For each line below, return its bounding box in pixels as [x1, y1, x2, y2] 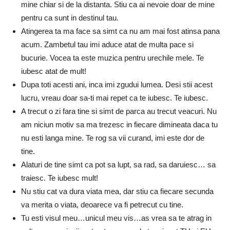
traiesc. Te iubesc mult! [21, 173, 98, 182]
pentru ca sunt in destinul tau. [21, 13, 119, 22]
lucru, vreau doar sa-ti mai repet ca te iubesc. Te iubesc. [21, 93, 208, 102]
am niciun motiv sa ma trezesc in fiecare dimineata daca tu [21, 120, 218, 129]
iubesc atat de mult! [21, 66, 86, 75]
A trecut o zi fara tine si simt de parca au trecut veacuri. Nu [21, 106, 217, 116]
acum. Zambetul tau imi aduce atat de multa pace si [21, 40, 194, 49]
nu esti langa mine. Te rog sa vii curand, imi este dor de [21, 133, 204, 142]
